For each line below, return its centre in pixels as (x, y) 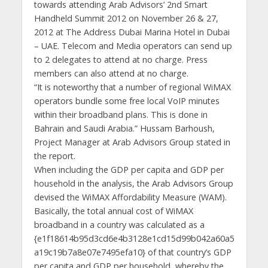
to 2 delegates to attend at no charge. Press (121, 60)
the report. (54, 156)
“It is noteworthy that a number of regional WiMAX (132, 87)
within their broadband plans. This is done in (121, 115)
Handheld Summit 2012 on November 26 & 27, (126, 18)
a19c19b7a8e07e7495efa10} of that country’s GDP (133, 252)
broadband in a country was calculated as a (119, 225)
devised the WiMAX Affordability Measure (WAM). (130, 197)
